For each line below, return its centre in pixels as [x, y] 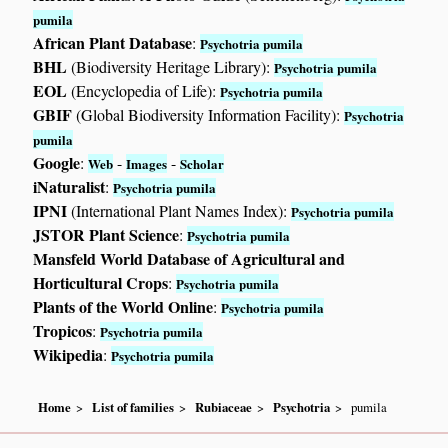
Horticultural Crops [101, 283]
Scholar [202, 164]
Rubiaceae [224, 406]
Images [147, 164]
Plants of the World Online [123, 307]
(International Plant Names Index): [179, 211]
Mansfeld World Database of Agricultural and [189, 259]
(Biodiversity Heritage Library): [171, 67]
